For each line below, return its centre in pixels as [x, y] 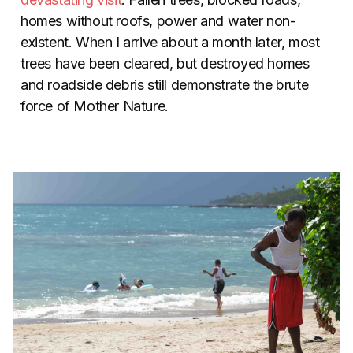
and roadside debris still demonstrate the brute [165, 85]
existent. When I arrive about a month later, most [170, 42]
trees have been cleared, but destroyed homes [165, 63]
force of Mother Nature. [95, 106]
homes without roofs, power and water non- [158, 21]
